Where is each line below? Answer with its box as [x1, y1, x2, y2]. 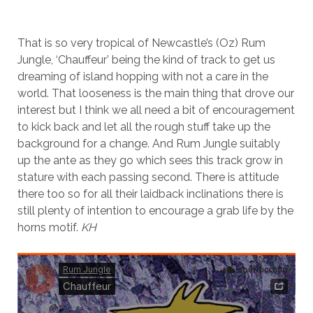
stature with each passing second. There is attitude [17, 170, 279, 184]
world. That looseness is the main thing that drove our [17, 87, 294, 100]
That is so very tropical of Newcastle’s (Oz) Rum [17, 36, 265, 50]
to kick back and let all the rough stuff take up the [17, 120, 270, 133]
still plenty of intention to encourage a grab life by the [17, 204, 293, 217]
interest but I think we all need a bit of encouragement [17, 103, 295, 117]
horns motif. [17, 221, 81, 234]
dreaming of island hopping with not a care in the [17, 70, 268, 83]
